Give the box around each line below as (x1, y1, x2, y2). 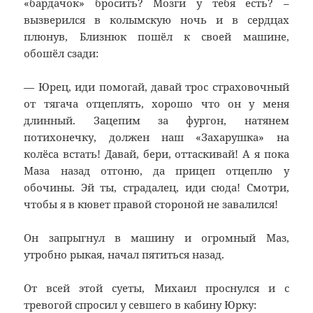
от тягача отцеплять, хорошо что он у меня (24, 96, 289, 111)
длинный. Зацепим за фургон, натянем (24, 113, 289, 128)
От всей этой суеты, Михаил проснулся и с (24, 281, 289, 296)
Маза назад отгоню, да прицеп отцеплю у (24, 163, 289, 178)
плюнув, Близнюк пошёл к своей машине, (24, 29, 289, 44)
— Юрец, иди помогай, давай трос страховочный (24, 80, 289, 94)
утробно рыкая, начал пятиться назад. (24, 247, 225, 262)
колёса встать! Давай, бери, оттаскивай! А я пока (24, 147, 289, 161)
